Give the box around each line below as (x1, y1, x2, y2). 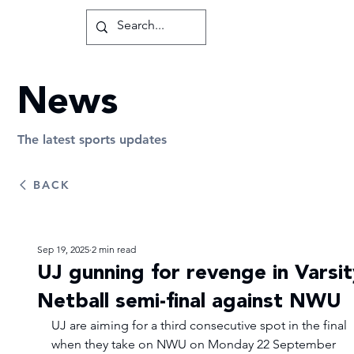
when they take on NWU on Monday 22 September (51, 336, 339, 352)
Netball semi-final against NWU (36, 284, 341, 318)
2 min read (91, 243, 136, 255)
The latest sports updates (17, 131, 168, 147)
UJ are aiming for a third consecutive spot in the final (51, 317, 350, 333)
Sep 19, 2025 (36, 243, 89, 255)
